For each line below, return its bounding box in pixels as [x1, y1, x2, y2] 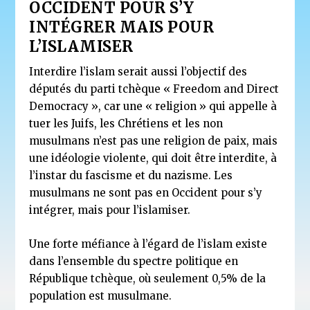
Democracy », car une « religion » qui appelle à [29, 100, 277, 113]
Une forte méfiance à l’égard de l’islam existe [29, 237, 268, 251]
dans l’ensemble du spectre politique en [29, 255, 239, 268]
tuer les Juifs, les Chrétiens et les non [29, 117, 224, 131]
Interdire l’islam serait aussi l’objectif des [29, 65, 248, 79]
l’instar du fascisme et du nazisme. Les [29, 169, 233, 183]
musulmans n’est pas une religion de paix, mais [29, 134, 278, 148]
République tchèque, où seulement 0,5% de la [29, 272, 266, 286]
